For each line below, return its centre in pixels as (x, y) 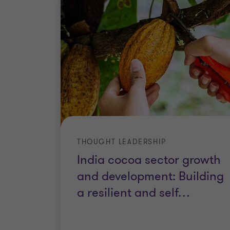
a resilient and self (128, 193)
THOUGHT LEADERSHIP (122, 142)
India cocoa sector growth (149, 160)
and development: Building (150, 177)
